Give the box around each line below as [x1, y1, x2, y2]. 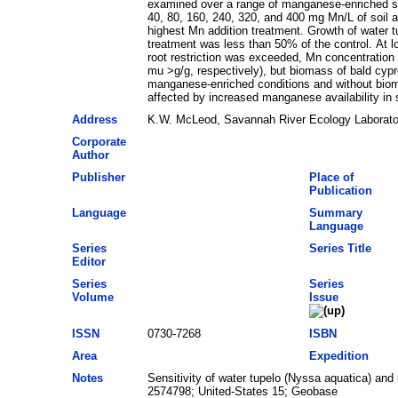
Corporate [71, 134, 126, 148]
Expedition [308, 348, 369, 362]
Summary [308, 205, 362, 219]
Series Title [308, 241, 371, 255]
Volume [71, 290, 114, 304]
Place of [308, 170, 354, 184]
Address [71, 112, 117, 126]
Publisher [71, 170, 125, 184]
